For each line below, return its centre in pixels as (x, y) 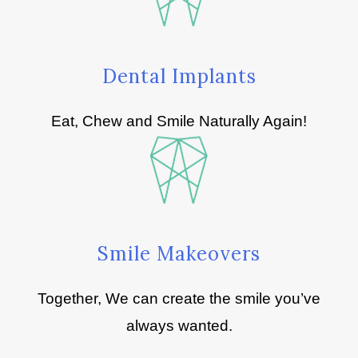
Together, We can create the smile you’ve (179, 298)
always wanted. (179, 326)
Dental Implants (179, 76)
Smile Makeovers (179, 254)
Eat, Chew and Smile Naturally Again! (179, 121)
